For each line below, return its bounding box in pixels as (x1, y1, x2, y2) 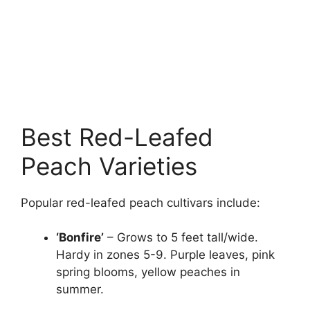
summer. (56, 282, 104, 297)
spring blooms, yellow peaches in (56, 265, 240, 280)
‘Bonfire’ (56, 230, 104, 245)
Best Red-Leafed (21, 122, 213, 152)
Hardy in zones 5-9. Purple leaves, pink (56, 248, 275, 262)
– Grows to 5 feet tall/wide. (104, 230, 258, 245)
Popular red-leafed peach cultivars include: (21, 195, 260, 210)
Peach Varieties (21, 151, 197, 181)
